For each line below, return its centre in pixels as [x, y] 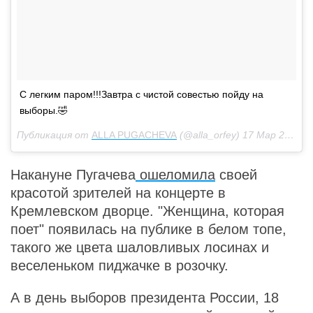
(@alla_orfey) [210, 135]
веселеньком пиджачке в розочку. [122, 265]
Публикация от [54, 135]
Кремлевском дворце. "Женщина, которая [147, 211]
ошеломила [175, 175]
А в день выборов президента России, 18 [145, 298]
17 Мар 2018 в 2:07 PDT [263, 135]
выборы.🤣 [44, 110]
